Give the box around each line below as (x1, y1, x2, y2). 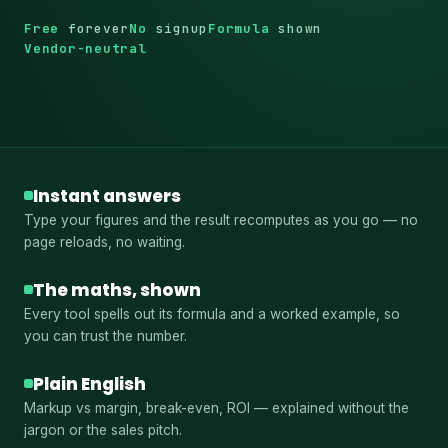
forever (59, 19, 130, 37)
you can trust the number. (24, 327, 187, 344)
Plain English (33, 371, 146, 396)
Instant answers (33, 183, 181, 208)
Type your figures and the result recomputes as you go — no (24, 211, 418, 228)
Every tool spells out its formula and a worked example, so (24, 305, 400, 322)
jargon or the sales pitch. (24, 421, 182, 438)
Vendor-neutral (24, 39, 147, 57)
